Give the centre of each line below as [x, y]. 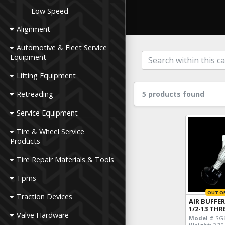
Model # [202, 218]
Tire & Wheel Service [51, 131]
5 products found [173, 94]
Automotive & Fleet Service [62, 47]
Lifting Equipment [46, 76]
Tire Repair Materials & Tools [66, 159]
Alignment [34, 29]
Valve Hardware [43, 215]
